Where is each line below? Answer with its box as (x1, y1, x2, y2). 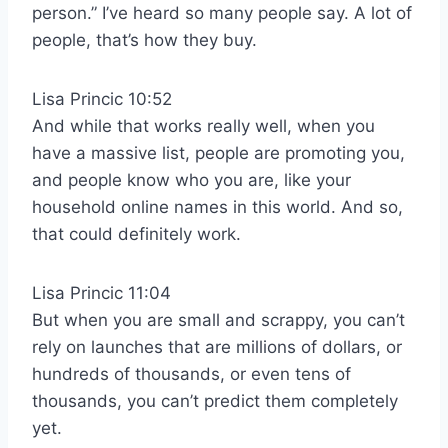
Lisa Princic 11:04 (32, 283, 171, 304)
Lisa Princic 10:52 (32, 89, 172, 110)
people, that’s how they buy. (32, 30, 257, 51)
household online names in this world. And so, (32, 197, 403, 218)
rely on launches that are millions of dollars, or (32, 337, 402, 358)
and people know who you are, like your (32, 170, 351, 191)
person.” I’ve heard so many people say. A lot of (32, 3, 412, 24)
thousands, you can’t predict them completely (32, 391, 398, 412)
